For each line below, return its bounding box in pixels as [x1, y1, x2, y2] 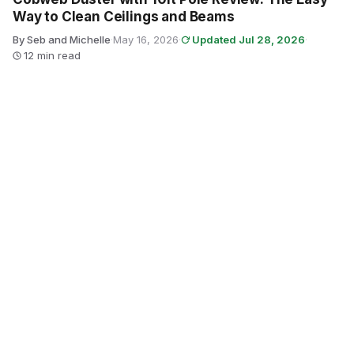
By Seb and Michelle [13, 33, 111, 46]
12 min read [24, 49, 81, 62]
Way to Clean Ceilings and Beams [13, 9, 235, 24]
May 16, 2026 [113, 33, 179, 46]
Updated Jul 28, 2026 [192, 33, 305, 46]
